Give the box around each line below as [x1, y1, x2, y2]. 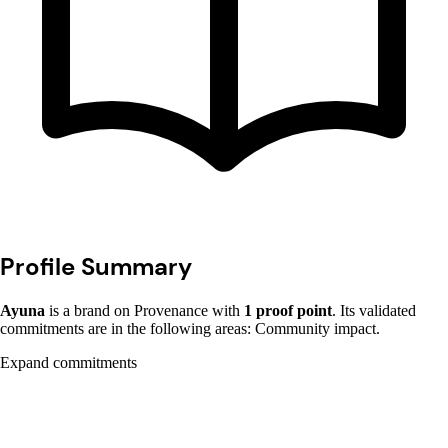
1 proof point [244, 301, 332, 319]
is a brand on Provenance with [45, 301, 244, 319]
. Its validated [332, 301, 416, 319]
